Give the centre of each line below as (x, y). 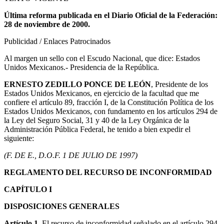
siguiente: (19, 138)
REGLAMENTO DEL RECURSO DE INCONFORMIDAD (108, 172)
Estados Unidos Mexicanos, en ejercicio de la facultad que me (101, 93)
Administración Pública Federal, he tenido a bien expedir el (97, 129)
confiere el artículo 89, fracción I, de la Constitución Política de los (109, 102)
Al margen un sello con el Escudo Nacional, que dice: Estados (102, 58)
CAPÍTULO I (28, 189)
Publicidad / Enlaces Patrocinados (57, 41)
